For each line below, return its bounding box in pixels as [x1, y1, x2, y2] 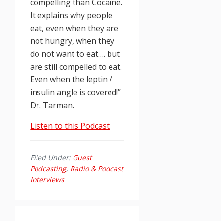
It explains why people [30, 9, 113, 21]
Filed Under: [30, 152, 73, 162]
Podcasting [30, 163, 67, 173]
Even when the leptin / [30, 74, 113, 85]
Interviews [30, 174, 65, 184]
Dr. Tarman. [30, 99, 74, 110]
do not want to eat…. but [30, 48, 120, 59]
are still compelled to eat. [30, 61, 122, 72]
